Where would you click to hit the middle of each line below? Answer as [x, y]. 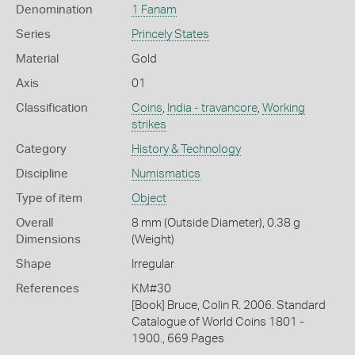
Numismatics [166, 174]
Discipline [42, 174]
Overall [34, 223]
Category [41, 149]
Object [149, 198]
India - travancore [212, 108]
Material [37, 59]
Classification [52, 108]
